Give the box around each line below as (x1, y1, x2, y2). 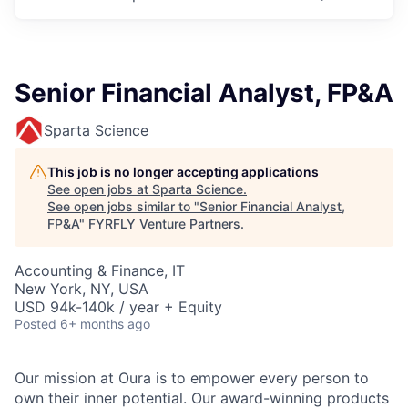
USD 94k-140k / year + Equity (15, 298, 222, 316)
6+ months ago (60, 316, 150, 331)
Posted (15, 316, 56, 331)
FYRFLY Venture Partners (88, 216, 240, 231)
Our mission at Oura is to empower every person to (15, 369, 369, 387)
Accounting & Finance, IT (15, 261, 185, 280)
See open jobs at (47, 181, 152, 197)
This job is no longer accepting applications (47, 164, 319, 179)
